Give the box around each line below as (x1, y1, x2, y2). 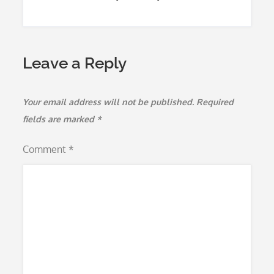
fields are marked (23, 114, 97, 124)
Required (196, 97, 234, 107)
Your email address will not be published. (23, 97, 194, 107)
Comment (23, 143, 69, 155)
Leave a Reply (23, 54, 127, 72)
